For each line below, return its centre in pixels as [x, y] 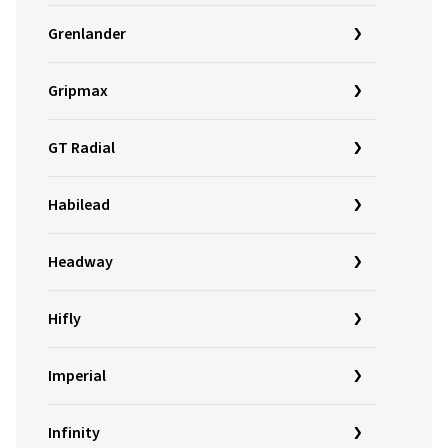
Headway [80, 262]
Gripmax [78, 91]
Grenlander [87, 34]
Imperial [77, 376]
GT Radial [81, 148]
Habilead [79, 205]
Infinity [74, 433]
